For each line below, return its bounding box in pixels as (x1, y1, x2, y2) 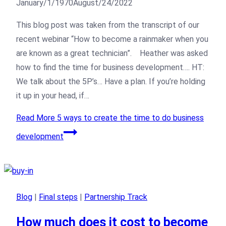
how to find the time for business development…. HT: (16, 63, 204, 73)
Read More (16, 113, 55, 123)
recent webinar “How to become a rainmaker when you (16, 34, 208, 44)
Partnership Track (84, 192, 147, 202)
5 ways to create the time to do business (55, 113, 204, 123)
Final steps (39, 192, 78, 202)
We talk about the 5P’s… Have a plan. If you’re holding (16, 77, 205, 87)
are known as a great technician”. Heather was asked (16, 48, 208, 59)
